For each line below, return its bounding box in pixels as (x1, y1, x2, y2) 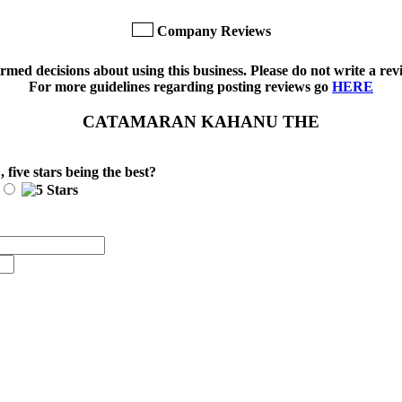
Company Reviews (156, 23, 271, 39)
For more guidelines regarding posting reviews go (29, 79, 332, 94)
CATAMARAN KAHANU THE (83, 111, 319, 131)
